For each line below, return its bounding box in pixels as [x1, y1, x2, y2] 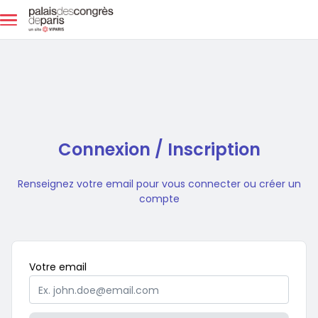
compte [138, 192, 180, 206]
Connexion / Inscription [57, 138, 261, 161]
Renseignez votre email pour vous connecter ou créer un [17, 177, 301, 191]
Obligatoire [86, 259, 141, 273]
